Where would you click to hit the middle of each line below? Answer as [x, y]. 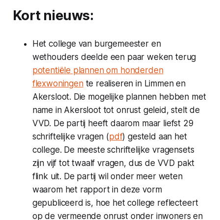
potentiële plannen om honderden [98, 70]
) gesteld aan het [155, 136]
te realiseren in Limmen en [135, 83]
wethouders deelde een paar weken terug [114, 57]
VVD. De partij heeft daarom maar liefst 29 [113, 123]
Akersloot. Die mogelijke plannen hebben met [119, 96]
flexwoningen [58, 83]
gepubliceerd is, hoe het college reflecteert [115, 203]
